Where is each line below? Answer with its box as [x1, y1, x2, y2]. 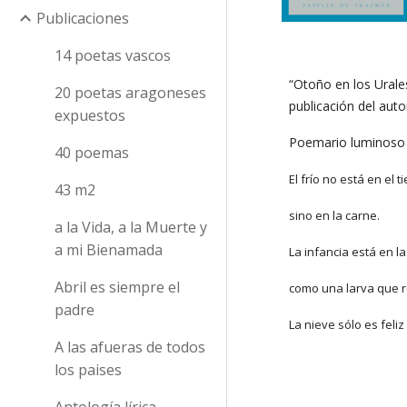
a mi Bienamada [55, 239, 163, 260]
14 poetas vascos [55, 45, 171, 65]
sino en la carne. [289, 207, 381, 223]
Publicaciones [36, 7, 129, 28]
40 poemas [55, 142, 129, 163]
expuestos [55, 104, 125, 125]
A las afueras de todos [55, 336, 205, 357]
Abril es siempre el [55, 276, 180, 297]
